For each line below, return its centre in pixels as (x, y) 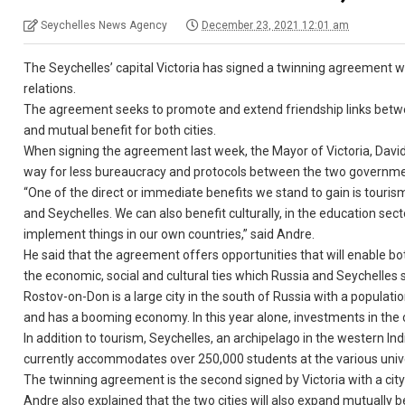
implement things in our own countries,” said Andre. (170, 234)
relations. (50, 89)
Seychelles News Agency (104, 25)
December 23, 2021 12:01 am (276, 25)
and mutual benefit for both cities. (120, 130)
